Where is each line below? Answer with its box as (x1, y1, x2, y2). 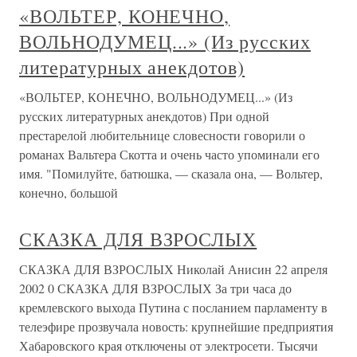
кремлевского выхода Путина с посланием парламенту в (19, 299, 328, 316)
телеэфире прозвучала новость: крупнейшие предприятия (19, 318, 333, 335)
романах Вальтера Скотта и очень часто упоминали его (19, 146, 320, 163)
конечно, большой (19, 184, 118, 201)
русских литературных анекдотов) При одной (19, 108, 269, 124)
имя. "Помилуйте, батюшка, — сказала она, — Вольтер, (19, 165, 323, 182)
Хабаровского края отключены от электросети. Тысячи (19, 337, 318, 354)
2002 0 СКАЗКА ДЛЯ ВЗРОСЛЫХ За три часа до (19, 280, 292, 296)
